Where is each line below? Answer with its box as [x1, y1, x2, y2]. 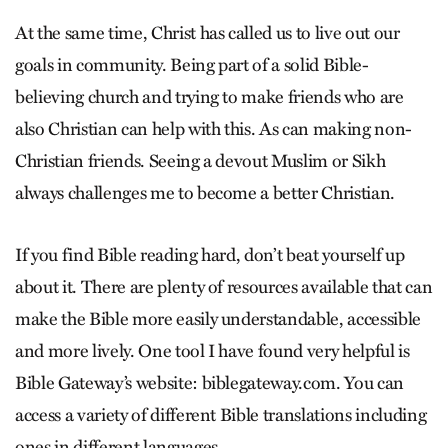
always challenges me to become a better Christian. [15, 182, 396, 204]
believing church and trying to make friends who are [15, 86, 404, 108]
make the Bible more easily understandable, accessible [15, 308, 421, 330]
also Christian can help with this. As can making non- [15, 118, 412, 140]
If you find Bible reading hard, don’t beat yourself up [15, 244, 405, 266]
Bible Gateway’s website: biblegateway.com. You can [15, 372, 405, 394]
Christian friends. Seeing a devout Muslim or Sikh [15, 150, 386, 172]
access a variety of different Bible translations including [15, 404, 427, 426]
